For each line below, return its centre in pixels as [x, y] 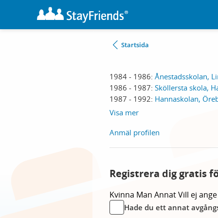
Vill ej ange [198, 195]
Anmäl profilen [135, 132]
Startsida [135, 45]
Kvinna [123, 195]
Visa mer [124, 112]
